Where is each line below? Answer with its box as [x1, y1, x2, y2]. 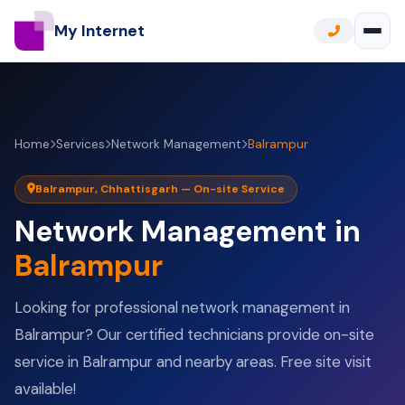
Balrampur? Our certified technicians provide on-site [14, 324, 374, 344]
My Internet [54, 20, 145, 41]
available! [14, 378, 76, 399]
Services [56, 137, 105, 152]
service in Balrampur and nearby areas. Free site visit [14, 351, 372, 372]
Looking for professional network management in [14, 297, 350, 317]
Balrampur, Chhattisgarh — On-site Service [34, 181, 285, 196]
